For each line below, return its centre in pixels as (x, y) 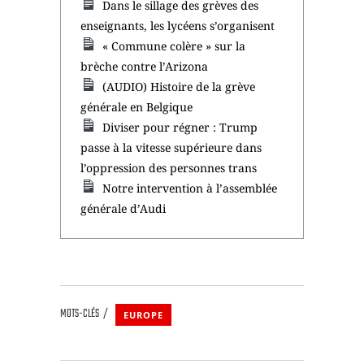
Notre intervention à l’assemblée (190, 188)
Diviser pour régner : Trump (180, 127)
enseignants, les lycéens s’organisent (178, 25)
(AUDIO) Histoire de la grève (179, 86)
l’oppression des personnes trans (169, 167)
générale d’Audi (123, 208)
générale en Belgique (136, 106)
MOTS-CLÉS (80, 314)
